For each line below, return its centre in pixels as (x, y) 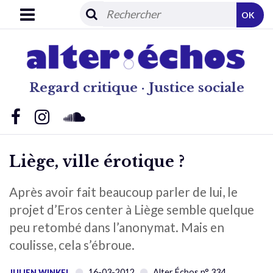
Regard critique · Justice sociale (136, 87)
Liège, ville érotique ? (97, 161)
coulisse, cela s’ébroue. (72, 244)
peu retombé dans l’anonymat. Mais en (117, 227)
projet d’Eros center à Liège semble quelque (132, 209)
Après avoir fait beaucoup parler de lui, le (123, 191)
